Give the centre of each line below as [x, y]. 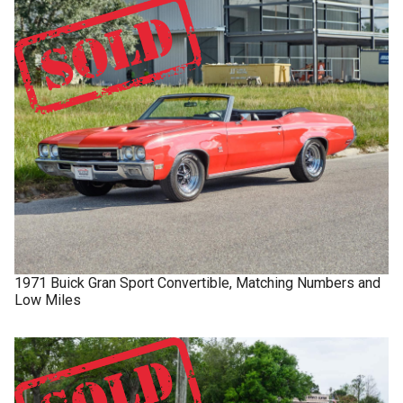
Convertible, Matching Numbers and [269, 283]
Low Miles [48, 300]
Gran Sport [123, 283]
